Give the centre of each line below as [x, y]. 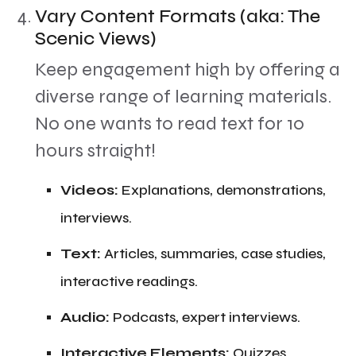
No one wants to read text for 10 [170, 124]
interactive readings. [129, 281]
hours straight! [95, 151]
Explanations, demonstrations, [222, 190]
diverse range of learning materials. [183, 97]
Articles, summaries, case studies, [213, 253]
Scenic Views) [96, 39]
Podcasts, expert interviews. [205, 317]
